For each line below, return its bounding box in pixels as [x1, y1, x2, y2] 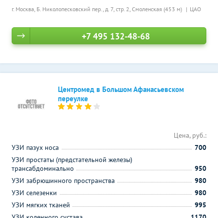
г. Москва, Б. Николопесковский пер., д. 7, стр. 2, [12, 5, 132, 13]
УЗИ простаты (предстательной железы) [12, 155, 132, 164]
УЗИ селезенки [12, 188, 57, 197]
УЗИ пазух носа [12, 143, 59, 152]
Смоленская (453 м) [132, 5, 183, 13]
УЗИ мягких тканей [12, 200, 70, 209]
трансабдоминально [12, 164, 74, 173]
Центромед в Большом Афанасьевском [58, 85, 184, 94]
